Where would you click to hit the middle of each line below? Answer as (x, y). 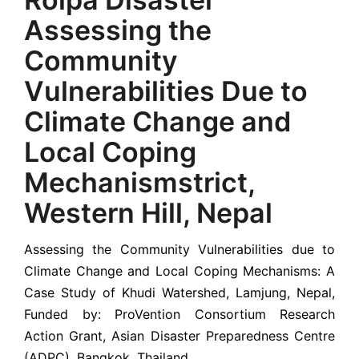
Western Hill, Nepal (148, 212)
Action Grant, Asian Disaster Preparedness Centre (179, 335)
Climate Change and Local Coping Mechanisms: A (179, 270)
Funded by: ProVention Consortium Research (179, 314)
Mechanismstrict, (139, 182)
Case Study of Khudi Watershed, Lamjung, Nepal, (179, 292)
